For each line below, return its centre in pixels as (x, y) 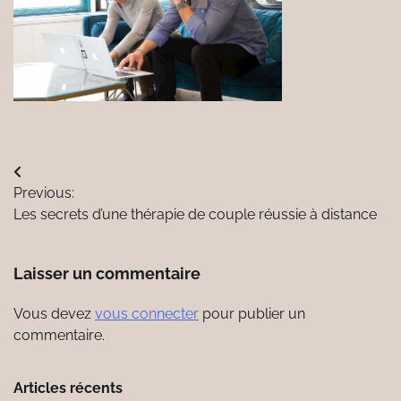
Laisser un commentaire (107, 274)
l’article (51, 241)
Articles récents (68, 388)
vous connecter (147, 314)
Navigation (68, 176)
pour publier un (252, 314)
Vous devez (54, 314)
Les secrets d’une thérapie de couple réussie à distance (195, 215)
